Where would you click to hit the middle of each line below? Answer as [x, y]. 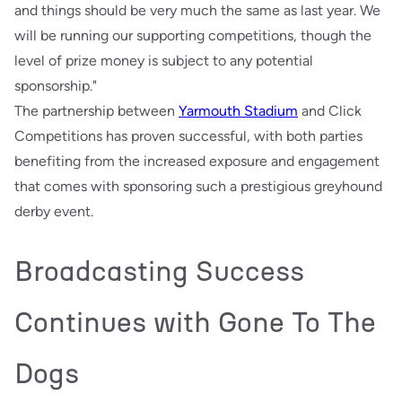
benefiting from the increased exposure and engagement [197, 161]
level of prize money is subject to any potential [164, 60]
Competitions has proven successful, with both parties [188, 135]
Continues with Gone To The [195, 322]
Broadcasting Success [159, 271]
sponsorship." [56, 85]
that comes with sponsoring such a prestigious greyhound [198, 186]
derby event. [54, 211]
